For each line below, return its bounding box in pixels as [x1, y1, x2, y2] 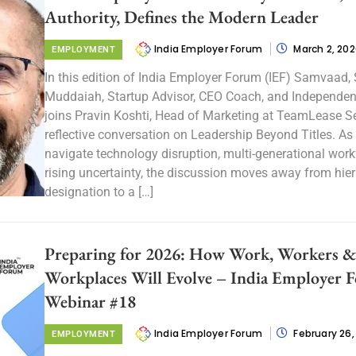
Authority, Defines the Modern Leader [44, 6, 319, 29]
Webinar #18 [44, 290, 136, 313]
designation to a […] [44, 184, 153, 199]
